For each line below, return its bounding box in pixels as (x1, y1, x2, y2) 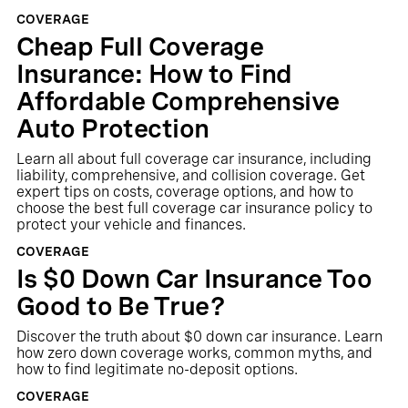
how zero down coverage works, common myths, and (15, 344, 372, 362)
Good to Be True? (15, 291, 225, 321)
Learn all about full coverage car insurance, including (15, 150, 372, 168)
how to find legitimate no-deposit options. (15, 361, 298, 378)
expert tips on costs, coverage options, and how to (15, 183, 353, 200)
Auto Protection (15, 113, 209, 144)
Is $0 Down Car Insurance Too (15, 263, 372, 294)
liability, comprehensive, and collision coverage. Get (15, 167, 365, 184)
